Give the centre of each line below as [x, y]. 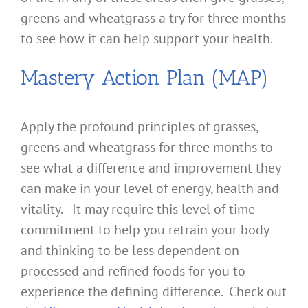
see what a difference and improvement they [151, 168]
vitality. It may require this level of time [138, 209]
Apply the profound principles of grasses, [139, 127]
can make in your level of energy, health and [150, 189]
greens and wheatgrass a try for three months [153, 18]
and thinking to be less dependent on [130, 251]
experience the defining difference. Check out [154, 292]
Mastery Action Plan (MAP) [145, 78]
